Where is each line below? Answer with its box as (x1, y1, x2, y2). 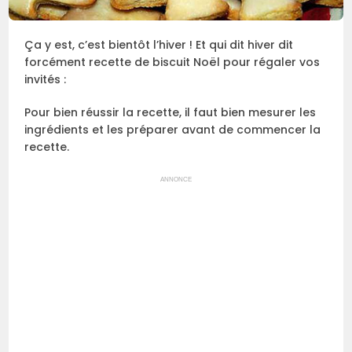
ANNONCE (160, 176, 192, 184)
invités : (24, 71, 67, 88)
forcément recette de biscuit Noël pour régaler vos (24, 54, 321, 71)
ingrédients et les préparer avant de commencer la (24, 122, 321, 138)
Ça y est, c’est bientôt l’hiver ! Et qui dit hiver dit (24, 37, 294, 53)
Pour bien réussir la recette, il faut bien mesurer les (24, 104, 317, 121)
